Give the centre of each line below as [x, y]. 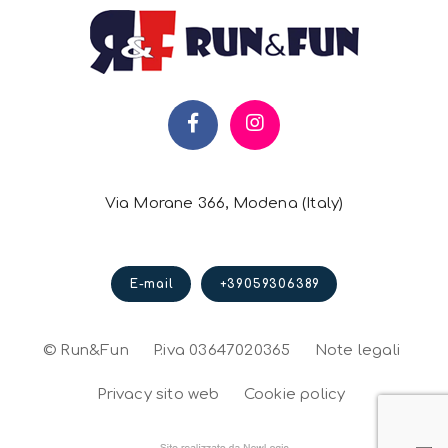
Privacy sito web [158, 395]
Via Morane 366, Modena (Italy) [224, 203]
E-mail [151, 283]
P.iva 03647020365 [222, 351]
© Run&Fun [86, 351]
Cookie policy [294, 395]
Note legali [357, 351]
